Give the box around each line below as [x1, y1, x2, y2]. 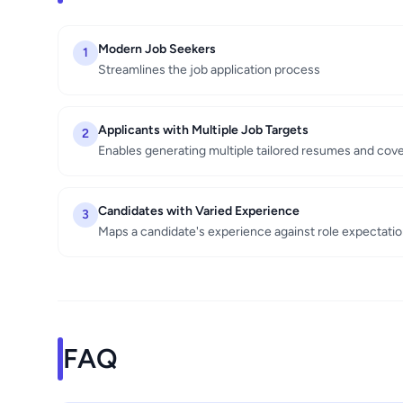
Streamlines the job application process [98, 62, 320, 78]
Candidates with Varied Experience [98, 203, 300, 219]
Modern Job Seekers [98, 41, 216, 58]
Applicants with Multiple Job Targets [98, 122, 309, 139]
